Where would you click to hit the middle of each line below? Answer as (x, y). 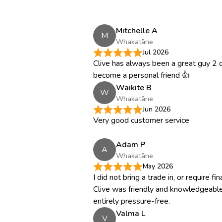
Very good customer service (141, 120)
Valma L (131, 213)
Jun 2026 (157, 109)
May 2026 (158, 166)
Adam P (131, 144)
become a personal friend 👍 (141, 75)
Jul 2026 (156, 52)
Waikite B (134, 87)
